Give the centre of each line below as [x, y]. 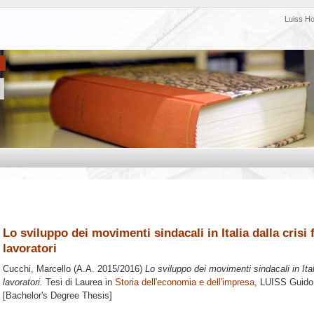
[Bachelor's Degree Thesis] [57, 296]
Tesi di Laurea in [79, 282]
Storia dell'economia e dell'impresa [185, 282]
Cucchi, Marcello [37, 269]
